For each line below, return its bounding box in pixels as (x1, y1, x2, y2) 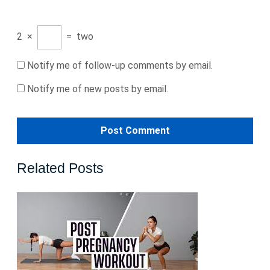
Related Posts (17, 160, 104, 176)
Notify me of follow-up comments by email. (27, 60, 213, 71)
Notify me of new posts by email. (27, 83, 168, 95)
